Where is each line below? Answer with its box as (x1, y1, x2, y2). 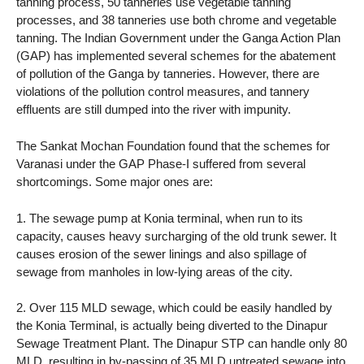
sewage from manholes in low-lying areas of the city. (16, 264, 292, 279)
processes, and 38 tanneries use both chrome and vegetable (16, 12, 336, 27)
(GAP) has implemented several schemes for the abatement (16, 48, 336, 63)
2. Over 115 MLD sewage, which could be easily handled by (16, 301, 332, 315)
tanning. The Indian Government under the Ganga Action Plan (16, 30, 340, 45)
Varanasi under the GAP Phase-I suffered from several (16, 156, 305, 171)
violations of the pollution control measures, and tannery (16, 84, 310, 98)
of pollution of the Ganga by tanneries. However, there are (16, 66, 319, 80)
